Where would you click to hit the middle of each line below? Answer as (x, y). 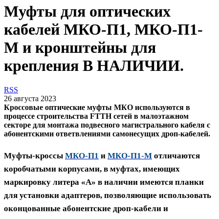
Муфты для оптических (87, 11)
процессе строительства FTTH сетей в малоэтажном (96, 116)
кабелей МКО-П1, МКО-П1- (103, 30)
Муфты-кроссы (33, 155)
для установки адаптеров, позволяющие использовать (108, 195)
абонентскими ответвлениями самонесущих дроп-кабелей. (107, 133)
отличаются (177, 155)
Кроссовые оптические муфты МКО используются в (97, 107)
